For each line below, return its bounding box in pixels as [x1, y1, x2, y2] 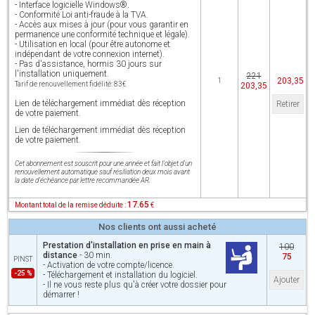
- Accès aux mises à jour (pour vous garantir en [15, 20, 188, 30]
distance [43, 250, 77, 260]
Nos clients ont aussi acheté [98, 221, 217, 232]
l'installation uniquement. [15, 69, 109, 79]
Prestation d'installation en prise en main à [43, 240, 211, 250]
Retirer [276, 99, 300, 109]
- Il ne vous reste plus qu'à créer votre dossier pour [43, 280, 226, 290]
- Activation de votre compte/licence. [43, 260, 174, 270]
